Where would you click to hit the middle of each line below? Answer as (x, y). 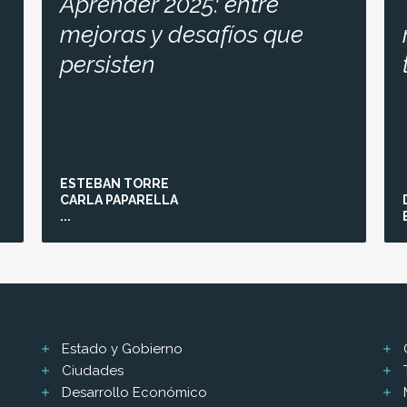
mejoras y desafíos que (182, 34)
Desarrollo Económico (134, 392)
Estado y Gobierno (122, 348)
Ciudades (92, 370)
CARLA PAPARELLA (119, 199)
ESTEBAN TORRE (114, 183)
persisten (108, 64)
